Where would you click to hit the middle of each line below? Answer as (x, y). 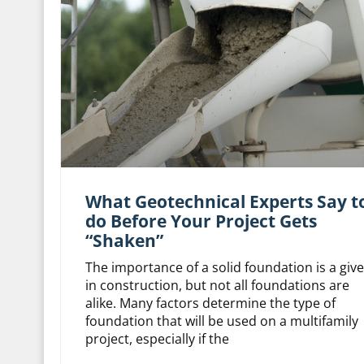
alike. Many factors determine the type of (210, 303)
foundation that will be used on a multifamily (221, 321)
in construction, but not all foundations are (217, 286)
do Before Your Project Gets (201, 221)
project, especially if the (157, 339)
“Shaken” (124, 241)
